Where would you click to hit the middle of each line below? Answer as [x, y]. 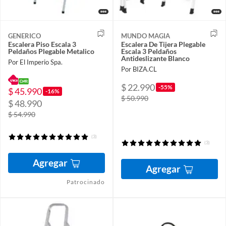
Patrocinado [86, 182]
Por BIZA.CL [139, 69]
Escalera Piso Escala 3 [42, 44]
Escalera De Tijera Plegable [163, 44]
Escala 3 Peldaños [149, 51]
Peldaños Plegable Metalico [51, 51]
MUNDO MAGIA [146, 36]
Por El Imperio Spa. [35, 62]
